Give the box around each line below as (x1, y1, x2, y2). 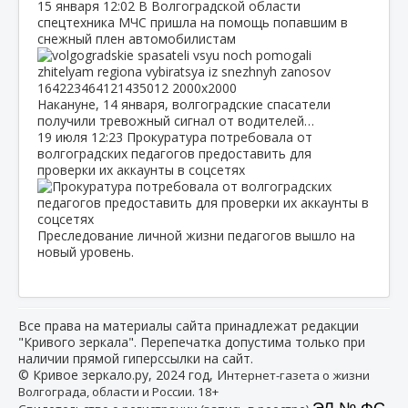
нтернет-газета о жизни (227, 366, 370, 383)
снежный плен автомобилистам (37, 29, 236, 47)
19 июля (37, 127, 91, 146)
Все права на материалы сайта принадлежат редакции (18, 316, 359, 334)
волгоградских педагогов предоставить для (37, 144, 311, 162)
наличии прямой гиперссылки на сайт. (18, 349, 253, 367)
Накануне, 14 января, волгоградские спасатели (37, 95, 331, 113)
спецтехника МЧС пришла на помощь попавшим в (37, 13, 348, 31)
